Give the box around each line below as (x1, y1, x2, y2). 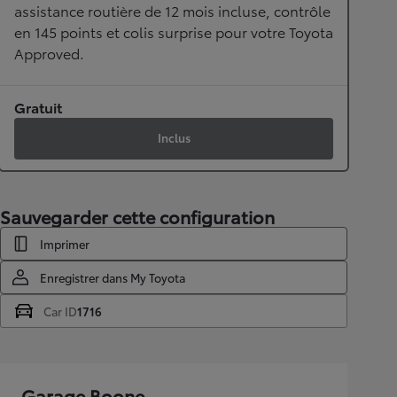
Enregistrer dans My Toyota (40, 269, 185, 285)
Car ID (43, 302, 77, 319)
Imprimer (40, 235, 90, 252)
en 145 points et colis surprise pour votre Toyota (14, 20, 333, 42)
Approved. (14, 42, 84, 63)
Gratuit (14, 96, 62, 117)
